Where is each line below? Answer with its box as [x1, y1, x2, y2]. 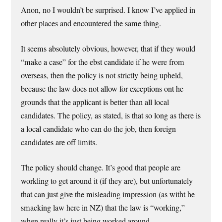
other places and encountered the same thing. [21, 17, 162, 29]
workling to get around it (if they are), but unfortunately [21, 175, 193, 186]
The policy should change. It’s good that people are [21, 162, 181, 173]
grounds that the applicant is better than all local [21, 96, 169, 108]
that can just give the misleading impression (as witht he [21, 188, 195, 200]
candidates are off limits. [21, 136, 98, 148]
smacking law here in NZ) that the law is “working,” [21, 202, 185, 213]
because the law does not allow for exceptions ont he [21, 83, 184, 94]
